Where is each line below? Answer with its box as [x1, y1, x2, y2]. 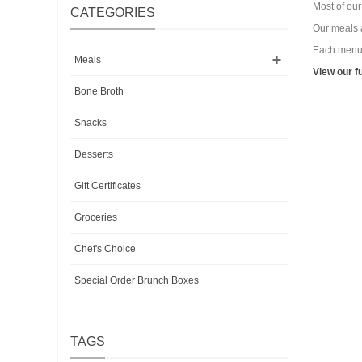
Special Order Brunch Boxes [74, 275, 199, 286]
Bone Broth [74, 86, 124, 97]
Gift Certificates [74, 180, 141, 192]
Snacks [74, 117, 107, 128]
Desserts [74, 149, 113, 160]
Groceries [74, 212, 117, 223]
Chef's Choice [74, 243, 136, 255]
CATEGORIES [70, 6, 155, 19]
